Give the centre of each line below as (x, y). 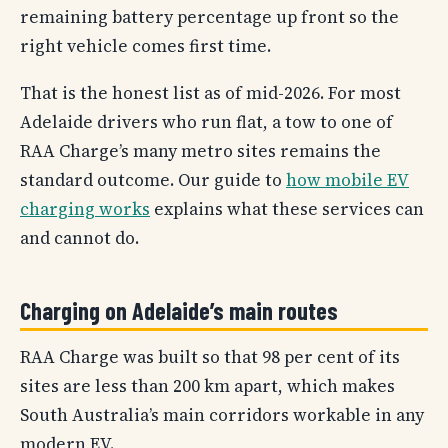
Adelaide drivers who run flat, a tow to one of (206, 122)
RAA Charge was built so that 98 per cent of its (210, 356)
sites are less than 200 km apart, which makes (207, 385)
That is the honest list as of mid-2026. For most (210, 93)
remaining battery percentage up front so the (209, 16)
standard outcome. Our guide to (153, 180)
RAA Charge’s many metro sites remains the (200, 151)
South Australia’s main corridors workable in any (222, 414)
